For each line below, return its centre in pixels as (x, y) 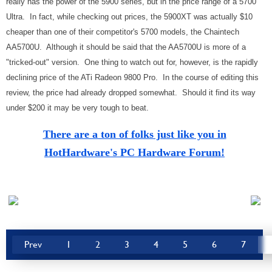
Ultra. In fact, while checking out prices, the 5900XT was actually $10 (129, 17)
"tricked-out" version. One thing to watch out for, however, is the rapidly (132, 62)
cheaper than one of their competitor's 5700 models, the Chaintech (123, 32)
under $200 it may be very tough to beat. (77, 108)
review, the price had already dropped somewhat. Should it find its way (131, 93)
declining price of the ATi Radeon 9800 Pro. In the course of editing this (132, 77)
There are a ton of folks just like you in (134, 134)
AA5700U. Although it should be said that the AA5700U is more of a (126, 47)
